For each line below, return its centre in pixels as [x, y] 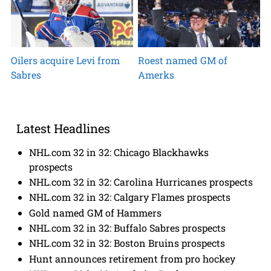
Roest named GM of [183, 60]
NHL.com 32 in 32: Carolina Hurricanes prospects [141, 181]
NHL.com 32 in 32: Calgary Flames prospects [130, 197]
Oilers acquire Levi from [65, 60]
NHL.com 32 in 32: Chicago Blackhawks [119, 152]
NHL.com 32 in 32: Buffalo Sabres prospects [128, 227]
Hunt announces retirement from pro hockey [132, 258]
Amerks [156, 75]
